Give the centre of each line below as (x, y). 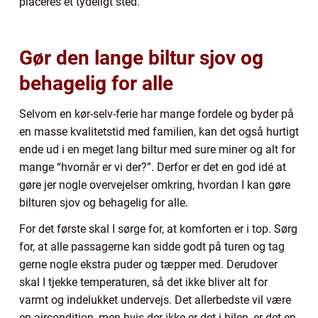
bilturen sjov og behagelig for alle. (105, 202)
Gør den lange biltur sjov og (141, 57)
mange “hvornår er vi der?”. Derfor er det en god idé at (153, 167)
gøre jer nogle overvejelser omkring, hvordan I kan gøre (155, 185)
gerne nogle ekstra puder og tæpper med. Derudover (148, 264)
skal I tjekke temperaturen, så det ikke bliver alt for (143, 282)
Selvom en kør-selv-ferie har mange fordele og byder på (157, 114)
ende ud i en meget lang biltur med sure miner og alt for (157, 149)
